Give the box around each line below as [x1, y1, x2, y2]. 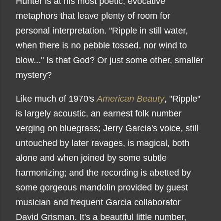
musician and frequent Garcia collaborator [16, 197, 181, 207]
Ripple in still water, [112, 26, 188, 36]
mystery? [16, 70, 52, 80]
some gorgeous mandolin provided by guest [16, 183, 188, 192]
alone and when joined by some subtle [16, 153, 167, 163]
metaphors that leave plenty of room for [16, 11, 170, 21]
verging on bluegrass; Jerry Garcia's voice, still [16, 123, 198, 133]
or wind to [148, 40, 187, 50]
